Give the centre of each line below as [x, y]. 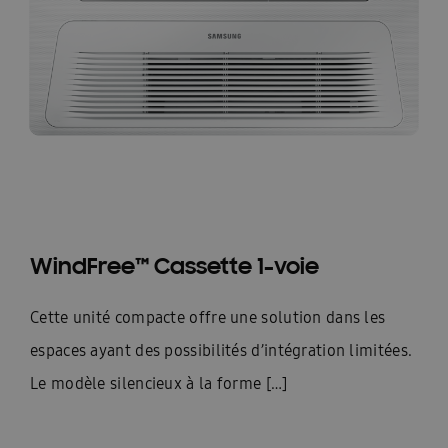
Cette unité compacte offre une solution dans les [208, 317]
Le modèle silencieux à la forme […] [159, 383]
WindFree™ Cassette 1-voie [174, 265]
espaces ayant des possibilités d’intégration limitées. [221, 350]
